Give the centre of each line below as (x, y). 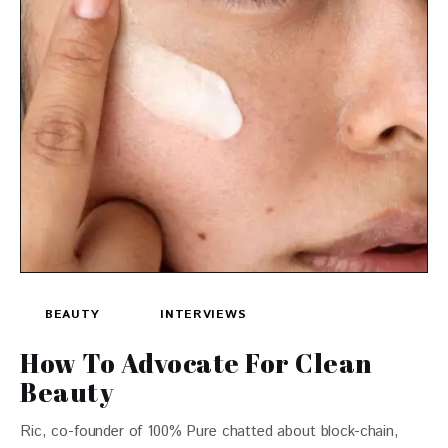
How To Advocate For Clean (196, 362)
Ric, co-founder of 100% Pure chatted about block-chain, (209, 431)
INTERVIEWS (203, 314)
